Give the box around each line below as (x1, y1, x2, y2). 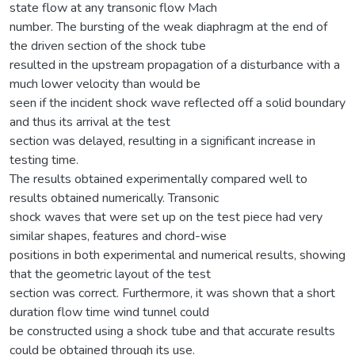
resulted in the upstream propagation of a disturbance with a (10, 55, 340, 74)
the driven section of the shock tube (10, 36, 206, 55)
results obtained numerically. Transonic (10, 189, 219, 207)
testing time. (10, 151, 78, 169)
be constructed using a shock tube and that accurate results (10, 322, 335, 340)
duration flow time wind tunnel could (10, 303, 209, 321)
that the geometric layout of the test (10, 265, 211, 283)
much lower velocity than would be (10, 74, 200, 93)
